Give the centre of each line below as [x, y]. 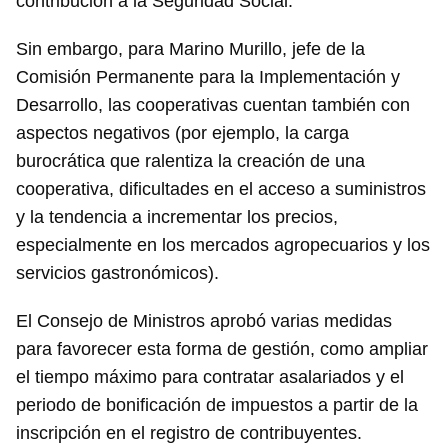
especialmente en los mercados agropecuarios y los [223, 245]
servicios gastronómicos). [117, 273]
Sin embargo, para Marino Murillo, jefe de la [190, 49]
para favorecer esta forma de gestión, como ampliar [222, 349]
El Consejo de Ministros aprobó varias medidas [204, 321]
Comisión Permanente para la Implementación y [208, 77]
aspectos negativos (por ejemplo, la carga [182, 133]
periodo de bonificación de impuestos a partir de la [217, 405]
